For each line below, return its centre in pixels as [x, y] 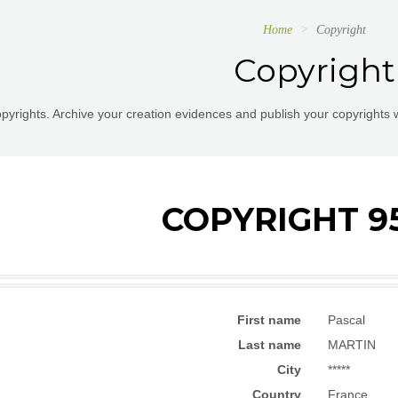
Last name [270, 345]
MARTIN [352, 345]
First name [269, 320]
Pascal [346, 320]
